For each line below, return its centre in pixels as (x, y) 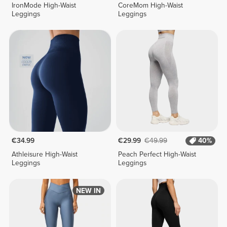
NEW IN (88, 191)
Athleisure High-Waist (44, 155)
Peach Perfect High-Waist (157, 155)
